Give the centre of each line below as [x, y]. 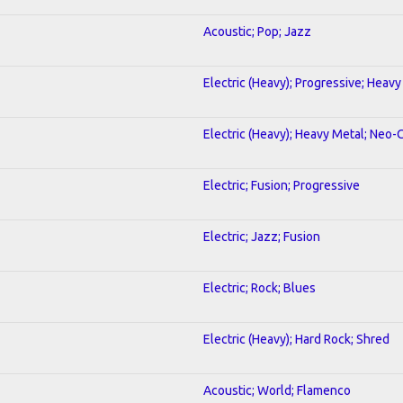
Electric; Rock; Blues [260, 287]
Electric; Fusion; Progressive [282, 185]
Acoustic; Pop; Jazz [257, 31]
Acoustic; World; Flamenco [277, 390]
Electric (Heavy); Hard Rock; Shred [296, 339]
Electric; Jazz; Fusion [262, 236]
